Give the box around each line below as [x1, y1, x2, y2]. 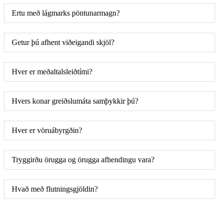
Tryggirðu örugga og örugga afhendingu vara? [12, 155, 154, 164]
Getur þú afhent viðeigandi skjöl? [12, 38, 114, 46]
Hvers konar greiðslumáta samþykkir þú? [12, 96, 138, 105]
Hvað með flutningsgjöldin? [12, 184, 98, 193]
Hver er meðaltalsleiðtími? [12, 67, 92, 76]
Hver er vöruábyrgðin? [12, 126, 82, 134]
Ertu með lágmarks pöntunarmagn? [12, 8, 120, 17]
